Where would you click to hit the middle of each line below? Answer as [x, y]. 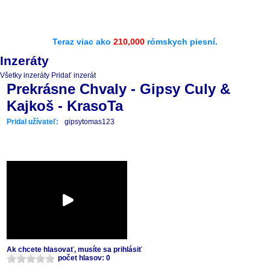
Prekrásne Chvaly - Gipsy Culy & [118, 89]
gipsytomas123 [89, 122]
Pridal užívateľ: [33, 122]
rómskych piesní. [181, 42]
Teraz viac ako [83, 42]
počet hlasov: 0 [84, 258]
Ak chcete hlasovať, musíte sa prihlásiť [74, 250]
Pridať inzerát [74, 75]
